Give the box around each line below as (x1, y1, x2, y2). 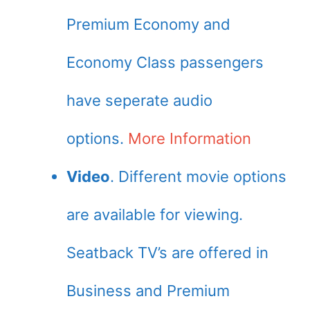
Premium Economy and (66, 15, 230, 34)
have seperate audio (66, 91, 212, 110)
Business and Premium (66, 282, 230, 300)
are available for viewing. (66, 206, 243, 224)
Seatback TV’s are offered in (66, 244, 268, 262)
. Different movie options (110, 167, 286, 186)
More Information (128, 129, 251, 148)
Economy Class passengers (66, 53, 264, 72)
